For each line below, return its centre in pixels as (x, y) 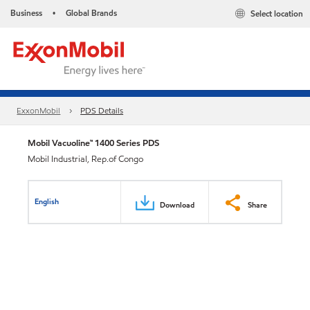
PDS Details (102, 111)
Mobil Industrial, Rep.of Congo (85, 159)
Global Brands (91, 13)
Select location (277, 14)
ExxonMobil (39, 111)
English (47, 201)
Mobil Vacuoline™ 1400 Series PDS (93, 143)
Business (26, 13)
